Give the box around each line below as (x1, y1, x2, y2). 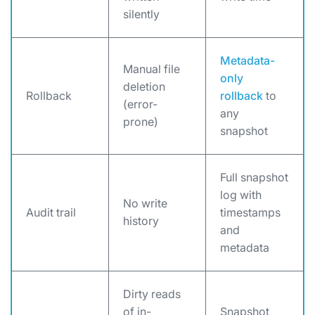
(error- (123, 97, 157, 111)
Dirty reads (123, 287, 181, 301)
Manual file (123, 62, 180, 76)
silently (123, 7, 160, 21)
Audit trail (26, 205, 76, 219)
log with (220, 188, 262, 202)
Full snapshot (220, 170, 288, 184)
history (123, 214, 159, 228)
